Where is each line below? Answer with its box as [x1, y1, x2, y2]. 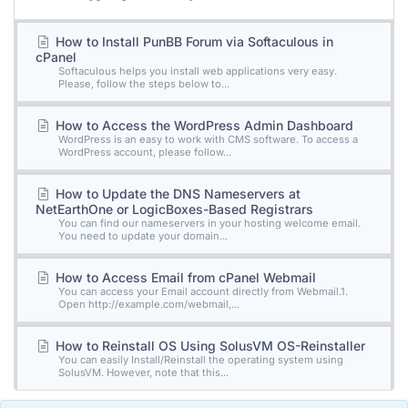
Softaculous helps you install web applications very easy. [58, 65, 337, 77]
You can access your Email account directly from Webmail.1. [58, 285, 348, 298]
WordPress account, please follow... [58, 146, 231, 158]
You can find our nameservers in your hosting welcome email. [58, 217, 361, 229]
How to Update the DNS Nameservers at [51, 186, 301, 201]
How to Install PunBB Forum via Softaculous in [51, 34, 333, 49]
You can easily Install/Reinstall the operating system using [58, 353, 343, 366]
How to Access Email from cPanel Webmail [51, 270, 316, 285]
